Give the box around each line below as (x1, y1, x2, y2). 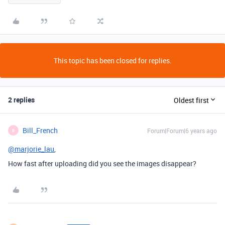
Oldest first (174, 95, 209, 105)
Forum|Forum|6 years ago (147, 127, 217, 135)
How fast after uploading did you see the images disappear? (8, 159, 196, 168)
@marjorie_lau (8, 144, 54, 154)
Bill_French (23, 126, 58, 135)
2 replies (8, 95, 35, 104)
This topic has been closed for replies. (53, 56, 172, 65)
